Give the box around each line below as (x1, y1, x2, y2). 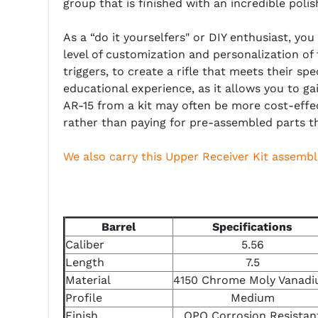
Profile (65, 291, 102, 305)
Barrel (102, 220, 136, 234)
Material (65, 273, 111, 287)
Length (65, 256, 104, 270)
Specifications (212, 220, 293, 234)
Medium (230, 291, 275, 305)
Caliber (65, 238, 104, 252)
